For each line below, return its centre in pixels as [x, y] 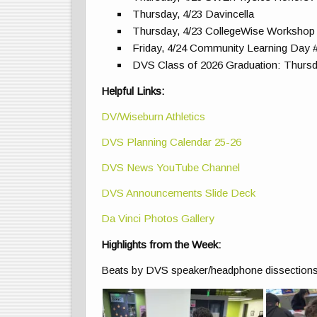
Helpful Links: [133, 91]
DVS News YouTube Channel [171, 168]
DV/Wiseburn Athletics [156, 116]
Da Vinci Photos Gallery [158, 219]
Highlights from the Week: [162, 244]
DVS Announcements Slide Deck [179, 193]
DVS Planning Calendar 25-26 [172, 142]
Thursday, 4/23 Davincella [194, 14]
